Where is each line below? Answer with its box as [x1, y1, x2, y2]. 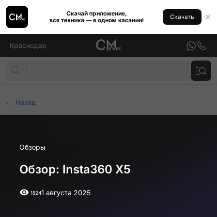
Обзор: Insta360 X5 [19, 162, 131, 176]
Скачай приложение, [66, 10, 127, 17]
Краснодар [10, 41, 46, 49]
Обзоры [19, 143, 45, 151]
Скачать [170, 13, 194, 20]
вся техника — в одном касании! [49, 16, 144, 24]
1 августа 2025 [41, 188, 91, 197]
